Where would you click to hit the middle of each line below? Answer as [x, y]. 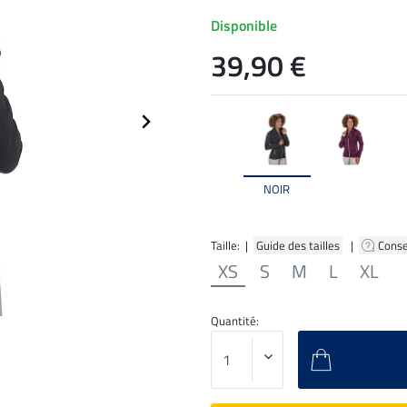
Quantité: [235, 320]
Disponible [244, 26]
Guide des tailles [298, 245]
